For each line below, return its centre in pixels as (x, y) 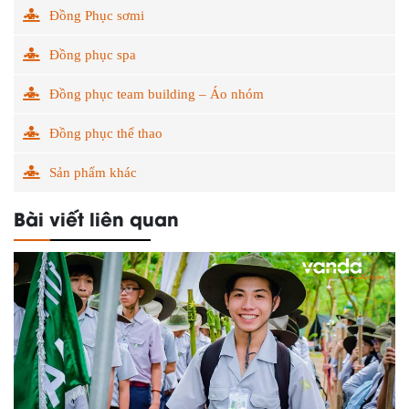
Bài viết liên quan (96, 217)
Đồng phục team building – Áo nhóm (157, 94)
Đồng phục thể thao (106, 133)
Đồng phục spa (93, 54)
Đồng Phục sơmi (97, 15)
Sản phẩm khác (93, 172)
